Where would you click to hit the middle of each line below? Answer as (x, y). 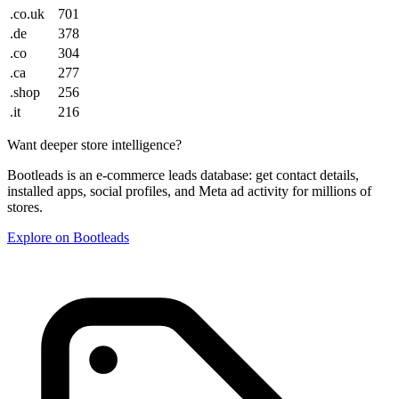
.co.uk (27, 14)
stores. (25, 208)
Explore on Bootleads (68, 238)
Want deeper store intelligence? (94, 145)
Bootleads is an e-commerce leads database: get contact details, (183, 175)
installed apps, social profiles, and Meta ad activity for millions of (189, 191)
